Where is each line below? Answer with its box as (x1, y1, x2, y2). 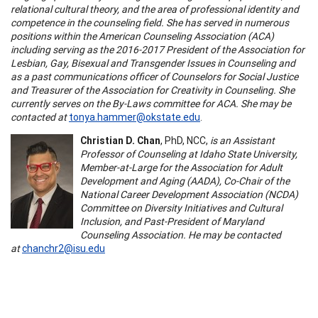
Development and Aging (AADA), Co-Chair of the (80, 174, 290, 187)
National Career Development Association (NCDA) (80, 187, 298, 201)
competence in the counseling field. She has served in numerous (11, 16, 289, 29)
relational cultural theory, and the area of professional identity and (11, 2, 299, 16)
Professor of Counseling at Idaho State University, (80, 147, 297, 160)
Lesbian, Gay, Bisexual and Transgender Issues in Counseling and (11, 56, 295, 70)
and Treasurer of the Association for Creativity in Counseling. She (11, 83, 295, 97)
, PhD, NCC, (160, 133, 210, 147)
